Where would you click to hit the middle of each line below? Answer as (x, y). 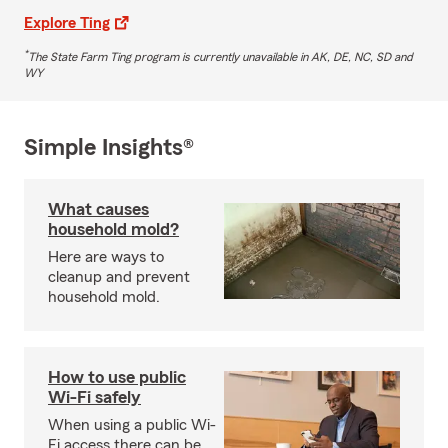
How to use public (117, 376)
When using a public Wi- (132, 424)
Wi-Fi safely (94, 396)
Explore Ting (67, 22)
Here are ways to (106, 256)
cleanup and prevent (119, 276)
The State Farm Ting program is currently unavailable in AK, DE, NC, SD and (220, 56)
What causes (98, 208)
